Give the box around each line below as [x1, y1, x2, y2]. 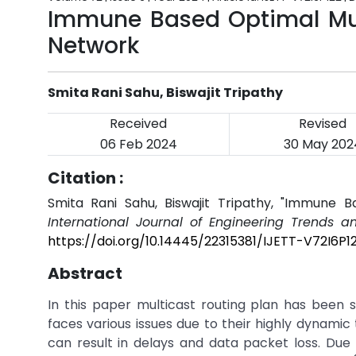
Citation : [48, 167, 123, 189]
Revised [299, 114, 346, 133]
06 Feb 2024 [99, 135, 177, 153]
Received [110, 114, 167, 133]
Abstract [48, 262, 122, 284]
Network [48, 30, 139, 61]
